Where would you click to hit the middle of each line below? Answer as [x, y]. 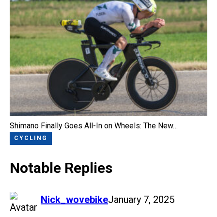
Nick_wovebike [74, 200]
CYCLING [31, 138]
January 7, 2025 [141, 200]
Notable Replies [61, 168]
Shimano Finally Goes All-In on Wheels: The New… [94, 126]
